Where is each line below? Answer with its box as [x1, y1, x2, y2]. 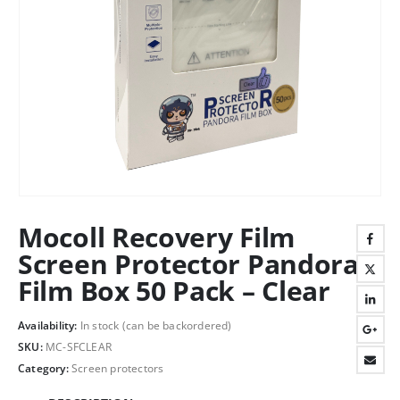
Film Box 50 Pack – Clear [18, 271, 330, 309]
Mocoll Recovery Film [18, 218, 295, 255]
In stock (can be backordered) [79, 318, 232, 334]
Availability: [18, 318, 80, 334]
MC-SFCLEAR [46, 339, 112, 355]
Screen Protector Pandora [18, 245, 359, 282]
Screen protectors [71, 360, 164, 376]
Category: [18, 360, 71, 376]
